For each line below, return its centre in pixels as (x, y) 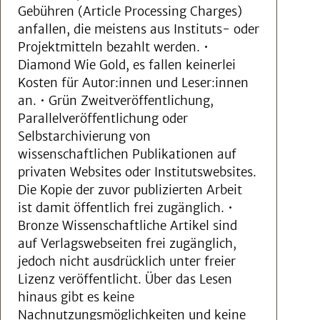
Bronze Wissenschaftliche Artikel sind (127, 226)
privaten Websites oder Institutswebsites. (137, 172)
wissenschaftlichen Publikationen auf (127, 154)
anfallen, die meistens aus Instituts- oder (139, 29)
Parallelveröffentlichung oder (103, 119)
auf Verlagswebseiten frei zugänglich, (127, 244)
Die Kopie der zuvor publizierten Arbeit (130, 190)
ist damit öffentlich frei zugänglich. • (125, 208)
